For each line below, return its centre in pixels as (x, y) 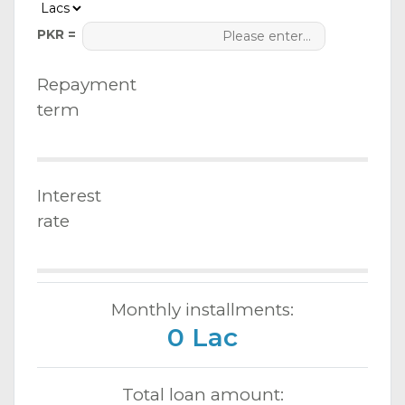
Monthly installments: (202, 309)
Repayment (87, 84)
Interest (69, 195)
